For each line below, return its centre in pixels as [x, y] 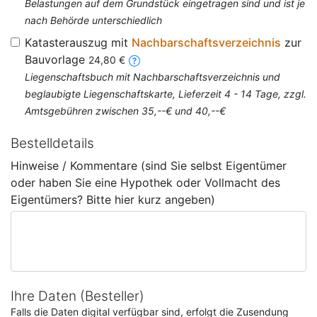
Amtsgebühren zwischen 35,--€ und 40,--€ [125, 111]
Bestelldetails [52, 143]
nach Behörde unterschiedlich [93, 20]
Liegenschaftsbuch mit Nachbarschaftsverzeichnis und [152, 77]
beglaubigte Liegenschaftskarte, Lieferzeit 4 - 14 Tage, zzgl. [166, 94]
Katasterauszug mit [78, 42]
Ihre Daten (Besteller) [77, 296]
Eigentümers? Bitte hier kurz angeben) [113, 200]
